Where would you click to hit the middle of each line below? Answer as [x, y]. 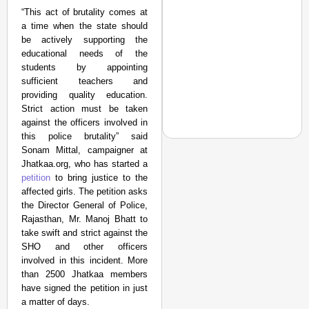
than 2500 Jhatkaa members [85, 274]
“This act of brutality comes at [85, 12]
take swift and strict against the [85, 233]
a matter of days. [56, 302]
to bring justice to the [99, 178]
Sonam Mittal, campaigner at [85, 150]
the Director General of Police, [85, 205]
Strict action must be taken [85, 109]
